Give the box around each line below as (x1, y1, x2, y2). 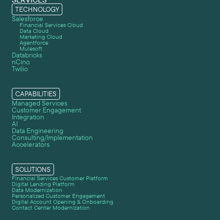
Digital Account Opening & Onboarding (12, 198, 113, 205)
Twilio (12, 64, 28, 73)
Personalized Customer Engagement (12, 192, 105, 199)
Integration (12, 112, 44, 121)
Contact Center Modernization (12, 204, 90, 211)
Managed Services (12, 99, 67, 108)
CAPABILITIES (15, 89, 56, 98)
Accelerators (12, 140, 50, 149)
